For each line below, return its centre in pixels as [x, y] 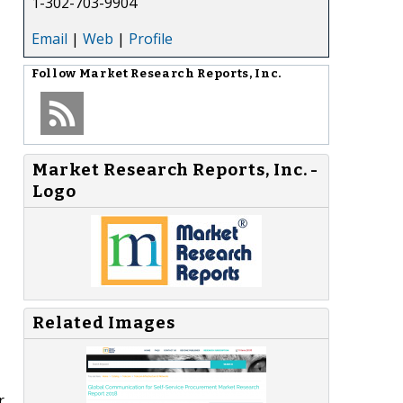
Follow [55, 73]
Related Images [104, 323]
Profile [151, 38]
